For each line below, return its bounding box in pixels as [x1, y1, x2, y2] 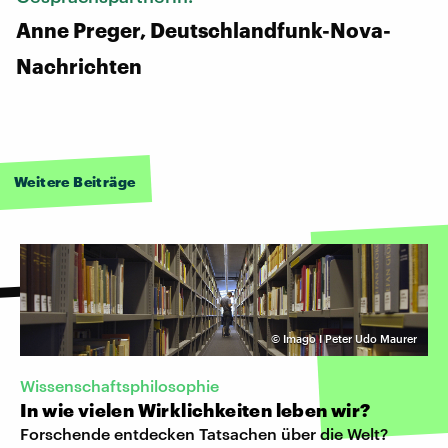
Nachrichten [16, 53, 142, 78]
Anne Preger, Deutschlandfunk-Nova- [16, 17, 391, 42]
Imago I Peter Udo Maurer [283, 331, 417, 345]
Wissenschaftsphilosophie [20, 375, 219, 395]
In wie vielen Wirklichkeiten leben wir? [20, 398, 371, 421]
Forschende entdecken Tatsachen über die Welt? [20, 423, 388, 443]
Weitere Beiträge [14, 172, 136, 190]
